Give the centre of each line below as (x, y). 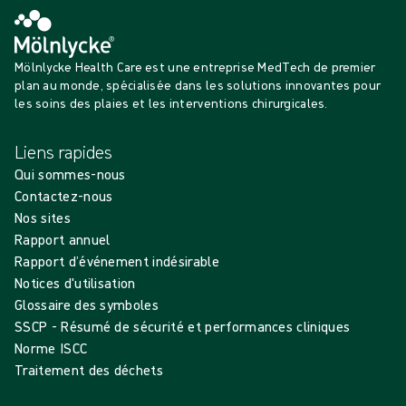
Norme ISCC (51, 348)
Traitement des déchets (89, 369)
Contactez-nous (64, 195)
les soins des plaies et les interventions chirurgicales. (171, 103)
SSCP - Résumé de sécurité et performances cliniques (183, 326)
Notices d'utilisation (75, 282)
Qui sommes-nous (70, 174)
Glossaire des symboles (87, 304)
